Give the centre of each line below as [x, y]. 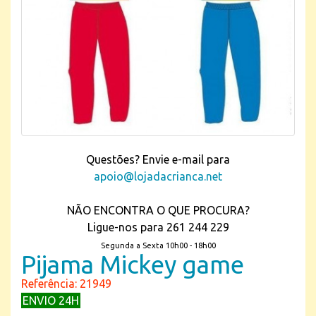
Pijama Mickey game [133, 264]
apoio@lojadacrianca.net [158, 176]
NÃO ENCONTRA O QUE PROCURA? [158, 210]
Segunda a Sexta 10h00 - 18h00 [158, 245]
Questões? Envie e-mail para [158, 159]
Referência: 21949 [66, 283]
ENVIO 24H [51, 300]
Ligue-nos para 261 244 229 [158, 227]
